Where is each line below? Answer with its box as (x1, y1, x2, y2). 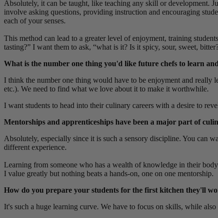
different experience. (4, 143, 67, 152)
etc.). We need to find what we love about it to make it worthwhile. (4, 85, 209, 93)
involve (4, 8, 29, 17)
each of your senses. (4, 17, 66, 25)
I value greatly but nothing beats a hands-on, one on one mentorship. (4, 169, 214, 178)
